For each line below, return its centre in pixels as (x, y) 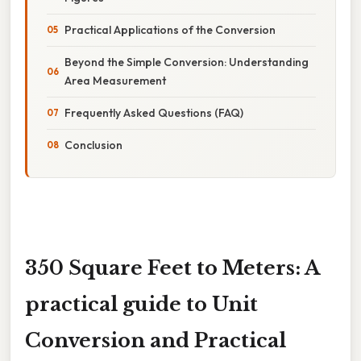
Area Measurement (115, 80)
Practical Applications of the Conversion (170, 29)
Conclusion (93, 145)
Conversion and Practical (156, 340)
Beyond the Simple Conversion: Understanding (187, 62)
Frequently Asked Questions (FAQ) (154, 112)
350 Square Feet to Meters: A (172, 268)
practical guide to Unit (141, 304)
